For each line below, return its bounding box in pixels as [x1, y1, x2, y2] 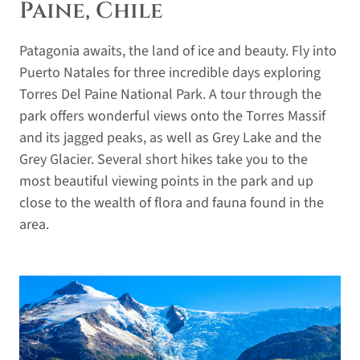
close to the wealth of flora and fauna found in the [19, 192, 324, 213]
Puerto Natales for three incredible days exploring [19, 62, 321, 83]
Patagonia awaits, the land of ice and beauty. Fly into [19, 40, 337, 61]
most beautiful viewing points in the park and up [19, 170, 313, 191]
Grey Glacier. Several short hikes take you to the [19, 149, 308, 170]
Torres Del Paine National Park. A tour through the [19, 84, 321, 104]
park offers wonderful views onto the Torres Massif [19, 105, 325, 126]
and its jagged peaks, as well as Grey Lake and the [19, 127, 321, 148]
